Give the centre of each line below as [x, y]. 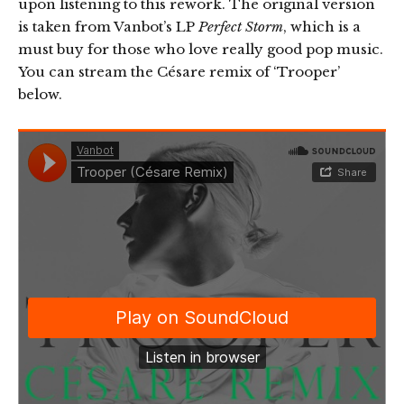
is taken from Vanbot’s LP [108, 27]
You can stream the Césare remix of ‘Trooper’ [179, 72]
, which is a [322, 27]
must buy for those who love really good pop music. [201, 50]
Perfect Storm [241, 27]
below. [40, 95]
